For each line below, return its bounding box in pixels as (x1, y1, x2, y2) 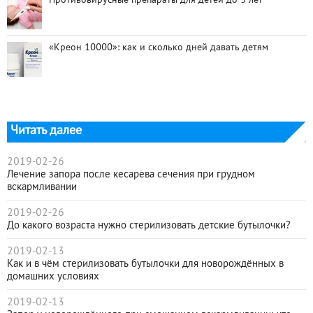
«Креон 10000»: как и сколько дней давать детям (49, 43, 268, 53)
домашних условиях (7, 272, 99, 282)
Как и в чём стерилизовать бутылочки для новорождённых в (7, 259, 284, 270)
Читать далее (10, 125, 82, 138)
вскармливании (7, 182, 77, 193)
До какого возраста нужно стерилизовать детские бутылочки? (7, 221, 291, 231)
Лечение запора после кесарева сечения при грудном (7, 170, 255, 180)
